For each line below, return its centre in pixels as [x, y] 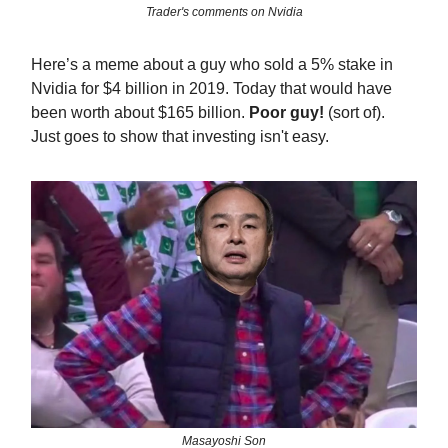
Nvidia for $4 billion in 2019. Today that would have [211, 89]
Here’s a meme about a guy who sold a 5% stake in [212, 65]
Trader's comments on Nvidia [224, 12]
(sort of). [354, 113]
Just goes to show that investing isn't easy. [180, 137]
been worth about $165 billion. [140, 113]
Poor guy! [286, 113]
